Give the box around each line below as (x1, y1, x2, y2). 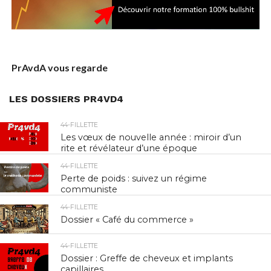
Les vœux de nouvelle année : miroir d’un (60, 132, 242, 143)
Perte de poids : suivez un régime (60, 173, 207, 184)
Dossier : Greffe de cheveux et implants (60, 253, 233, 264)
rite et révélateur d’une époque (60, 143, 198, 154)
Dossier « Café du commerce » (60, 214, 194, 226)
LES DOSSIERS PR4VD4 (9, 93, 123, 105)
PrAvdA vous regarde (11, 62, 108, 74)
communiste (60, 184, 118, 195)
